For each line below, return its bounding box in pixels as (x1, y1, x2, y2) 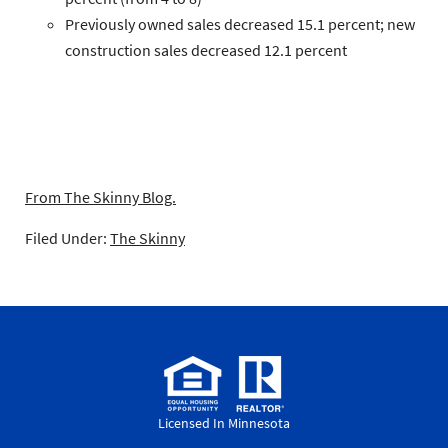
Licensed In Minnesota (158, 414, 290, 433)
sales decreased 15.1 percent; (184, 14, 387, 35)
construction (65, 40, 151, 61)
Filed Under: (25, 228, 110, 249)
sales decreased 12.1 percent (151, 40, 347, 61)
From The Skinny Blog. (25, 187, 176, 208)
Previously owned (65, 14, 184, 35)
